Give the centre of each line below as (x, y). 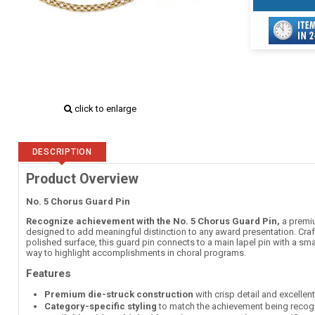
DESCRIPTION (62, 152)
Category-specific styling (100, 306)
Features (48, 274)
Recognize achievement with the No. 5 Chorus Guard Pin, (153, 221)
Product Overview (82, 179)
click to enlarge (104, 109)
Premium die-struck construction (118, 294)
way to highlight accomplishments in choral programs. (136, 253)
